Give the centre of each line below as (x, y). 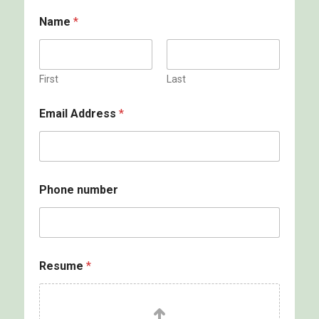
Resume (62, 266)
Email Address (79, 114)
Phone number (78, 190)
